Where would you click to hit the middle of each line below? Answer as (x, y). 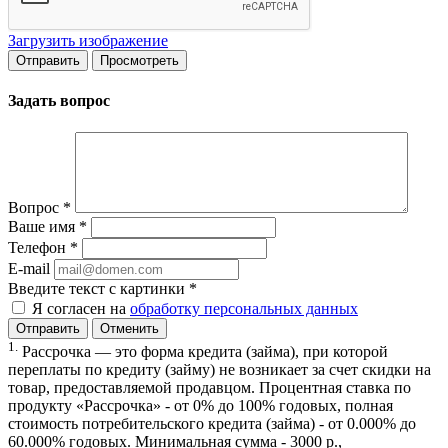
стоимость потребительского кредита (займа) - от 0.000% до (212, 424)
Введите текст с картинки (98, 288)
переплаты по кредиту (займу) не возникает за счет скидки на (219, 370)
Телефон (39, 247)
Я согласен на (81, 308)
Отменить (129, 328)
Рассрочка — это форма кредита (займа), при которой (203, 352)
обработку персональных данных (244, 308)
